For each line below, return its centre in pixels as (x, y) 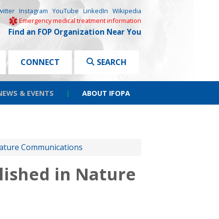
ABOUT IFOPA (106, 93)
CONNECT (40, 62)
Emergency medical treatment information (80, 21)
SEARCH (112, 62)
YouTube (66, 11)
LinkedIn (96, 11)
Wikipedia (127, 11)
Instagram (33, 11)
